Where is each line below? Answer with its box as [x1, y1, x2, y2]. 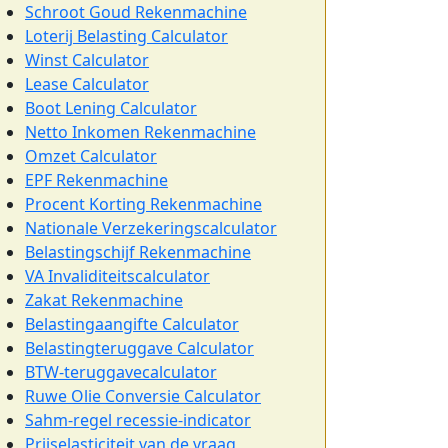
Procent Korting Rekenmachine [25, 193, 262, 215]
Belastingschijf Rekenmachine [25, 241, 251, 263]
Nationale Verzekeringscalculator [25, 217, 277, 239]
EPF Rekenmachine [25, 169, 168, 191]
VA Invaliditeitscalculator [25, 265, 210, 287]
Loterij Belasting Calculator [25, 25, 228, 47]
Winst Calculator [25, 49, 149, 71]
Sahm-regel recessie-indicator [25, 409, 251, 431]
